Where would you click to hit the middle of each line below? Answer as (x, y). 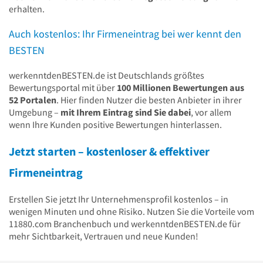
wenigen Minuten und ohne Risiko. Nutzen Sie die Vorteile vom (131, 211)
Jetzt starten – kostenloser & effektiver (109, 151)
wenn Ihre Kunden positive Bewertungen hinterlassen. (115, 125)
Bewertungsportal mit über (63, 88)
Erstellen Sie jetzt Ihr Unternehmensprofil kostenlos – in (119, 199)
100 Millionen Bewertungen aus (181, 88)
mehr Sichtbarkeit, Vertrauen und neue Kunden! (104, 236)
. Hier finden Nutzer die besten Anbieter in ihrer (149, 100)
